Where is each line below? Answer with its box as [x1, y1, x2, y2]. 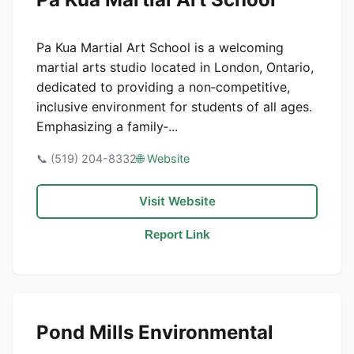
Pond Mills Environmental [36, 321, 273, 344]
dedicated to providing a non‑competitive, [36, 79, 290, 95]
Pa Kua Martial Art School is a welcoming [36, 40, 284, 55]
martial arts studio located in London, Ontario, [36, 59, 314, 75]
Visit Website [138, 194, 216, 209]
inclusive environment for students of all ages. [36, 99, 312, 115]
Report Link [145, 228, 209, 241]
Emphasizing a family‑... [36, 119, 178, 134]
